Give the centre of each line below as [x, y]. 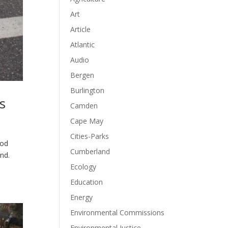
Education [87, 182]
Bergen [82, 75]
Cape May [87, 121]
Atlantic [83, 45]
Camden [84, 106]
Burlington [88, 90]
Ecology [83, 167]
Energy [82, 197]
